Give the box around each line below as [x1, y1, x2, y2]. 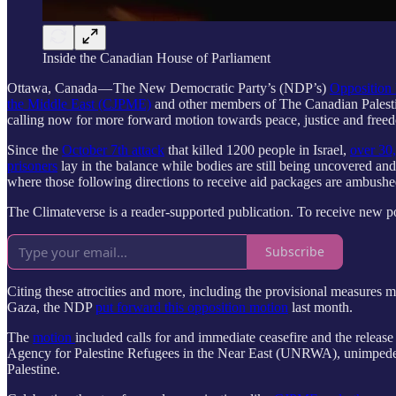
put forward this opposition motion [95, 299, 288, 315]
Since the [7, 141, 62, 157]
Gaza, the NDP [7, 299, 95, 315]
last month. [288, 299, 356, 315]
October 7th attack [62, 141, 164, 157]
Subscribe [265, 243, 324, 261]
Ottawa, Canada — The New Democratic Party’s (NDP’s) [7, 80, 330, 95]
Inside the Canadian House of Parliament [42, 49, 270, 65]
